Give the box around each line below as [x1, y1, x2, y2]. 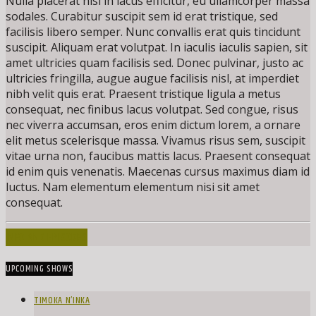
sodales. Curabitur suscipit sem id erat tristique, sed [6, 8, 278, 24]
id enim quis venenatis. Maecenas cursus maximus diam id [6, 163, 310, 179]
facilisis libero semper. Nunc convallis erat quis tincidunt [6, 23, 300, 39]
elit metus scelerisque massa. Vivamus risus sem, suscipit [6, 132, 305, 148]
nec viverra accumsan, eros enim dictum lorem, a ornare [6, 116, 300, 133]
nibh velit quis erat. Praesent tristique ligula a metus [6, 85, 281, 102]
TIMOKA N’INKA [34, 293, 90, 308]
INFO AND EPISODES [6, 228, 87, 246]
